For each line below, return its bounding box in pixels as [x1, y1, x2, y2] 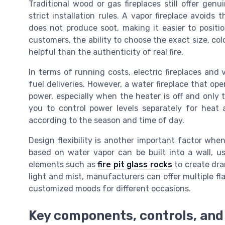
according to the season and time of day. [29, 115, 184, 125]
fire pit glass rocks [97, 159, 172, 169]
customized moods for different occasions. [29, 183, 191, 193]
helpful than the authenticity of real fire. [29, 47, 183, 57]
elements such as [29, 159, 98, 169]
